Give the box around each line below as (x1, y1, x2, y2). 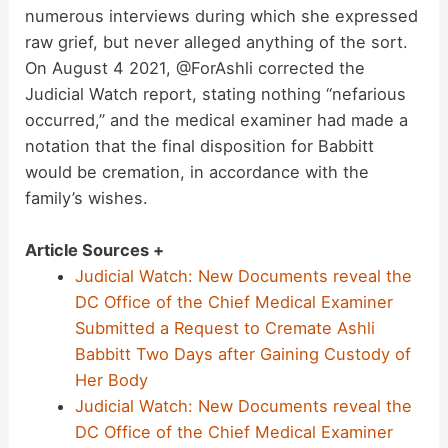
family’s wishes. (25, 188, 149, 209)
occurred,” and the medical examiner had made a (25, 110, 409, 131)
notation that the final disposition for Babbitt (25, 136, 375, 157)
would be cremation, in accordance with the (25, 162, 370, 183)
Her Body (74, 370, 148, 391)
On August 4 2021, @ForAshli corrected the (25, 58, 366, 79)
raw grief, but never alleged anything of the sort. (25, 32, 409, 53)
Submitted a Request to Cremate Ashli (74, 318, 375, 339)
